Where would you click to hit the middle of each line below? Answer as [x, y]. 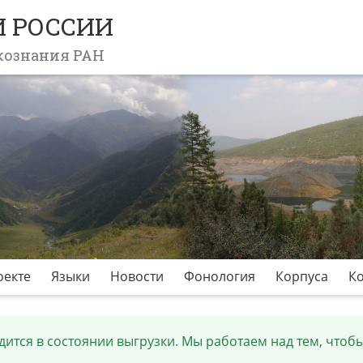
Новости [137, 277]
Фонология [220, 277]
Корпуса [302, 277]
